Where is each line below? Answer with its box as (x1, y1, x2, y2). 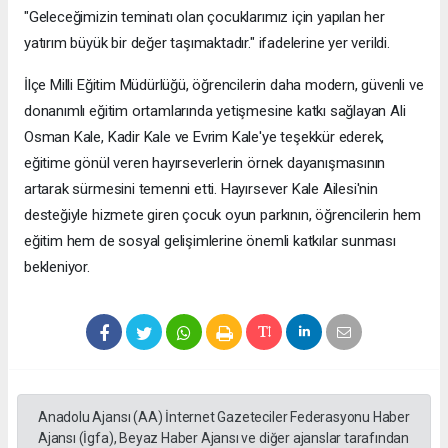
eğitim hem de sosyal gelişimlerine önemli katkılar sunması (24, 232, 396, 251)
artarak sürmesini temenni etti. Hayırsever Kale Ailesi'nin (24, 180, 378, 199)
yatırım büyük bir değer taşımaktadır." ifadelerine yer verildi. (24, 34, 390, 53)
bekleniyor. (24, 258, 90, 277)
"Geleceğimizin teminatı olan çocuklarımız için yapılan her (24, 8, 385, 27)
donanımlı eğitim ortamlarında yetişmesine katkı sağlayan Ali (24, 102, 406, 121)
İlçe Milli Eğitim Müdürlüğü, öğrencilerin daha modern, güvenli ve (24, 76, 424, 95)
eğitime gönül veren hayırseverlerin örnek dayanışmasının (24, 154, 386, 173)
